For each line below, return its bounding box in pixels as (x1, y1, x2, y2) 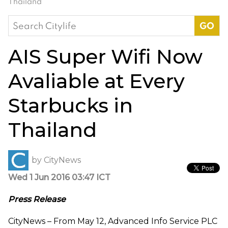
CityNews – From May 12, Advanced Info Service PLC (8, 216, 217, 226)
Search (8, 16, 39, 28)
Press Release (8, 194, 66, 204)
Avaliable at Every (8, 68, 185, 93)
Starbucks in (8, 93, 133, 118)
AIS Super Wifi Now (8, 44, 203, 69)
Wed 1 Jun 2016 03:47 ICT (8, 172, 110, 182)
